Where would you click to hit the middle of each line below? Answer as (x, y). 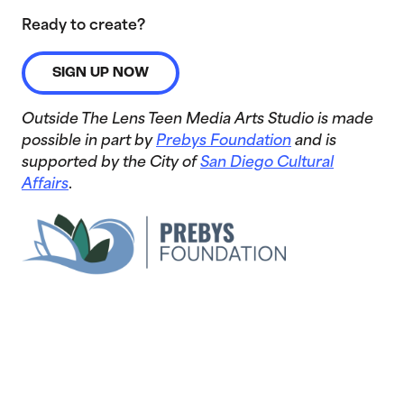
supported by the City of (111, 163)
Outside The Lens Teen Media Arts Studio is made (197, 120)
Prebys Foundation (224, 142)
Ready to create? (83, 26)
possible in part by (89, 142)
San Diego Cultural (267, 163)
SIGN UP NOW (101, 73)
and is (314, 142)
